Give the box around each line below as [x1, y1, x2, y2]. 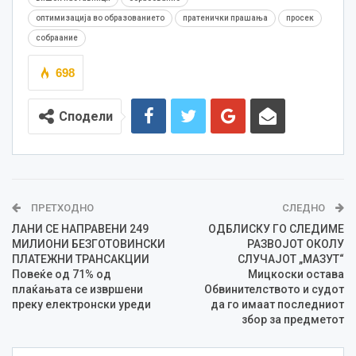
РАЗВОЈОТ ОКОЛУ [247, 238, 344, 251]
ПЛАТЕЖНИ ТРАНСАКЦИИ [12, 253, 149, 266]
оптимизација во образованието [36, 14, 164, 23]
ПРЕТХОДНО [29, 202, 94, 215]
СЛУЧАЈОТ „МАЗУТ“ [238, 253, 344, 266]
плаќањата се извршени [12, 283, 143, 296]
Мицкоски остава [248, 268, 344, 281]
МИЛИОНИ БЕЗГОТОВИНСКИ [12, 238, 165, 251]
